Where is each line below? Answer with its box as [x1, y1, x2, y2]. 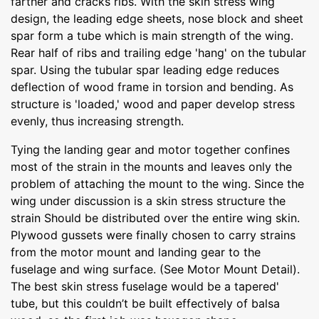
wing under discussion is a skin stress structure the [11, 193, 286, 208]
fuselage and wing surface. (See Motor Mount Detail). [11, 261, 300, 276]
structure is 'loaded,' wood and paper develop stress [11, 96, 295, 111]
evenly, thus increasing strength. [11, 113, 184, 128]
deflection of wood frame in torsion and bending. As [11, 79, 293, 94]
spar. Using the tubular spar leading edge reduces [11, 62, 279, 77]
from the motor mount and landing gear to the [11, 244, 261, 259]
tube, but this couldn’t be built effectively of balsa [11, 296, 280, 310]
